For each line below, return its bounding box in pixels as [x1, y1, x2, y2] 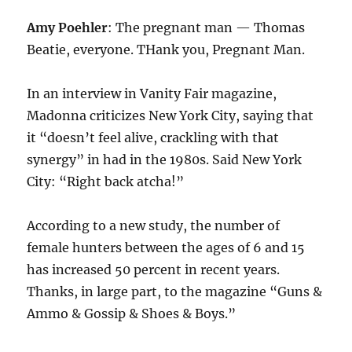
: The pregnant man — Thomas [108, 20, 306, 36]
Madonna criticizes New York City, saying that [27, 108, 314, 124]
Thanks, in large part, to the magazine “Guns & [27, 284, 323, 300]
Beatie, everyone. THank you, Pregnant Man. [27, 42, 306, 58]
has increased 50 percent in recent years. [27, 262, 280, 278]
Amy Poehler [27, 20, 108, 36]
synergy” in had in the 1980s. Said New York [27, 152, 302, 168]
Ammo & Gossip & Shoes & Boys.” [27, 306, 236, 322]
